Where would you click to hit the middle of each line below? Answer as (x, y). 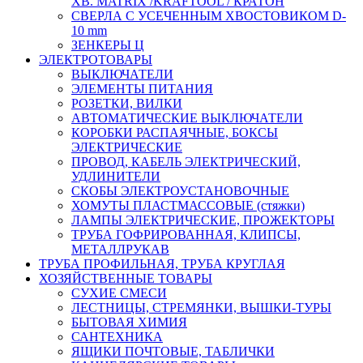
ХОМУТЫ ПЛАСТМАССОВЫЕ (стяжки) (188, 205)
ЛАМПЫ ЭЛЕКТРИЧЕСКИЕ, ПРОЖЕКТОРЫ (203, 220)
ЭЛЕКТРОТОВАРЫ (96, 59)
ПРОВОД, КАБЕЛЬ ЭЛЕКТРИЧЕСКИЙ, (186, 161)
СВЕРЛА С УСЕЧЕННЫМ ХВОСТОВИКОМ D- (209, 15)
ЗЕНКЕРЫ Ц (108, 45)
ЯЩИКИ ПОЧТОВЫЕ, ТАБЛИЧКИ (173, 351)
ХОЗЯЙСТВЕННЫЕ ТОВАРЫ (126, 278)
